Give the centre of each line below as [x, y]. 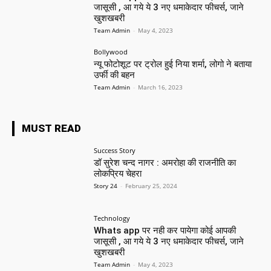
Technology [112, 218]
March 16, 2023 [161, 87]
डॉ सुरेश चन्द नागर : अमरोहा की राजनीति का [165, 163]
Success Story [115, 151]
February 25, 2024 [152, 186]
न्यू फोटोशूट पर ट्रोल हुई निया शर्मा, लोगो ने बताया [173, 64]
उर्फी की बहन [115, 75]
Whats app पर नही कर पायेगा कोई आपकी [165, 231]
